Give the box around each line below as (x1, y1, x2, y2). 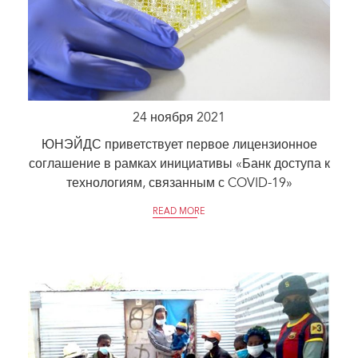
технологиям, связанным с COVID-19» (66, 177, 292, 190)
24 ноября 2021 (133, 111, 225, 125)
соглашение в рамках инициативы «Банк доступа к (28, 157, 330, 171)
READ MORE (153, 207, 205, 217)
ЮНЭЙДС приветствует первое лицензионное (41, 138, 317, 152)
